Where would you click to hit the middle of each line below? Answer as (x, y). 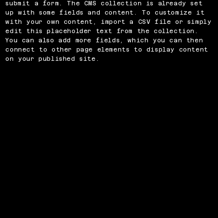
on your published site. (53, 59)
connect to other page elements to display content (107, 49)
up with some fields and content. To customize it (105, 12)
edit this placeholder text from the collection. (102, 31)
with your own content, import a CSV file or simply (109, 22)
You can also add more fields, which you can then (104, 40)
